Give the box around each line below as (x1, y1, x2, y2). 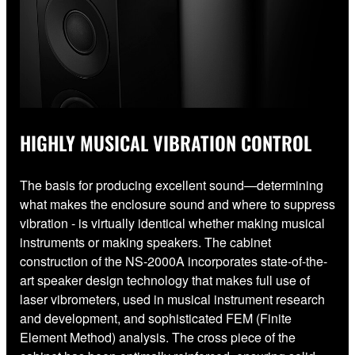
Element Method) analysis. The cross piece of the (20, 327, 296, 346)
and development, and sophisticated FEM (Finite (20, 308, 292, 327)
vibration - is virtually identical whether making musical (20, 213, 325, 232)
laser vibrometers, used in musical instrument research (20, 289, 325, 308)
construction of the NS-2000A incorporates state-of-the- (20, 251, 327, 270)
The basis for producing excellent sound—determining (20, 175, 323, 194)
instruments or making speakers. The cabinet (20, 232, 271, 251)
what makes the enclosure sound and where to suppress (20, 194, 335, 213)
